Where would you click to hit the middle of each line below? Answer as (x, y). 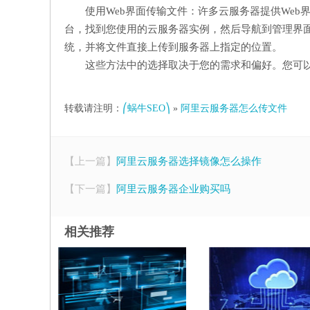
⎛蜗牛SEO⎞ (146, 108)
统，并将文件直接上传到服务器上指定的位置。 (173, 47)
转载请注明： (93, 108)
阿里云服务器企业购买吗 (173, 189)
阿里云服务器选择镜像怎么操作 (189, 161)
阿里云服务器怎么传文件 (234, 108)
